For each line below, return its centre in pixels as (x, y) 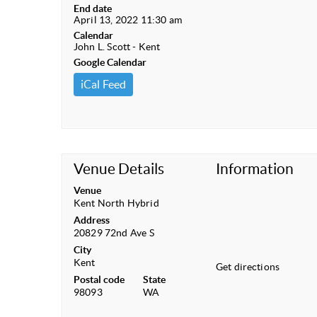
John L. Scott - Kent (117, 46)
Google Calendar (110, 62)
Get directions (248, 266)
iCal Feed (104, 84)
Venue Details (119, 168)
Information (254, 168)
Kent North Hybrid (116, 203)
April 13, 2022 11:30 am (128, 19)
